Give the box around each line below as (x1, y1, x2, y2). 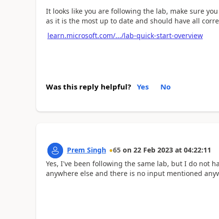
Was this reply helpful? (45, 81, 131, 91)
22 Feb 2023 (133, 145, 173, 154)
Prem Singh (66, 145, 106, 154)
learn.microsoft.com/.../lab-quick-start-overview (47, 31, 203, 40)
